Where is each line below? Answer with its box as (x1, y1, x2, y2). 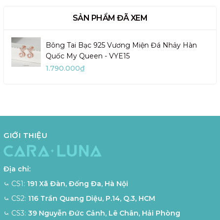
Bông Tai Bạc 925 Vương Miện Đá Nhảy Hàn (46, 40, 197, 50)
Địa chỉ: (3, 165, 30, 174)
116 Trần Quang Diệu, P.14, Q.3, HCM (28, 194, 155, 203)
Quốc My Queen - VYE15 (46, 51, 130, 60)
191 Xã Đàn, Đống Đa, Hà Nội (27, 179, 128, 189)
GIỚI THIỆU (3, 130, 47, 140)
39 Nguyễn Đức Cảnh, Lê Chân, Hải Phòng (28, 209, 180, 218)
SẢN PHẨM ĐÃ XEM (72, 13, 148, 23)
